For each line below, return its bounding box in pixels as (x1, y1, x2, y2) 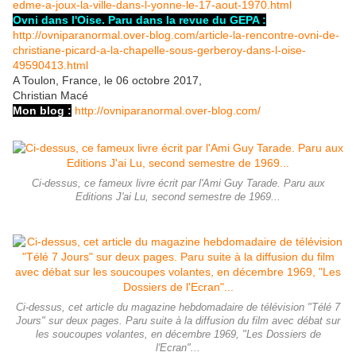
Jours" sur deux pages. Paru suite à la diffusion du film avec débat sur (16, 315, 340, 327)
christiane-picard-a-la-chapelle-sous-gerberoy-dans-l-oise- (13, 44, 306, 57)
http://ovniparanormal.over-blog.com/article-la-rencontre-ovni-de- (13, 29, 339, 42)
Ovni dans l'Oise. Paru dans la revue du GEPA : (13, 14, 266, 27)
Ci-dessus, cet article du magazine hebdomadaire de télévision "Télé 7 (16, 302, 340, 314)
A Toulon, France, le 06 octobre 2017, (13, 74, 202, 87)
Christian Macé (13, 89, 88, 103)
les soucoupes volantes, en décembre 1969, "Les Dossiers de (35, 329, 321, 341)
